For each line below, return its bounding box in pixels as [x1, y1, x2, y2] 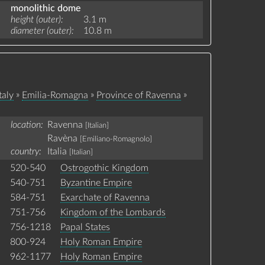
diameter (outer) [10, 25, 72, 35]
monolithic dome [10, 3, 80, 13]
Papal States [60, 222, 110, 232]
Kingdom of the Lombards [60, 207, 166, 217]
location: [10, 120, 43, 130]
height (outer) [10, 14, 61, 24]
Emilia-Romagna [21, 91, 88, 101]
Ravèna [47, 133, 77, 143]
